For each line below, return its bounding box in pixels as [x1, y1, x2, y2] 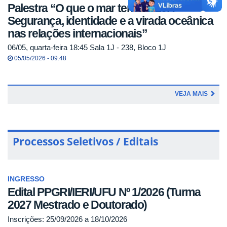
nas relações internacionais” [8, 26, 147, 40]
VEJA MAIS [175, 90, 209, 98]
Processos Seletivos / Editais [13, 134, 158, 149]
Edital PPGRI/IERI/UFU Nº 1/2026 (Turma [8, 185, 201, 199]
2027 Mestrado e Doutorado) [8, 198, 147, 212]
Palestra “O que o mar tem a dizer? [8, 1, 177, 15]
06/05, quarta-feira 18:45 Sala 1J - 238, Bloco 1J [8, 43, 166, 52]
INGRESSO [8, 175, 45, 183]
